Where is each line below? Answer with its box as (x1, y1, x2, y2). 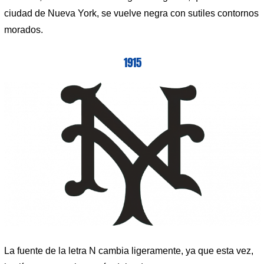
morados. (4, 24, 43, 35)
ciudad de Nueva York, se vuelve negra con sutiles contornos (4, 8, 259, 18)
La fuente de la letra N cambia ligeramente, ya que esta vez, (4, 245, 253, 256)
